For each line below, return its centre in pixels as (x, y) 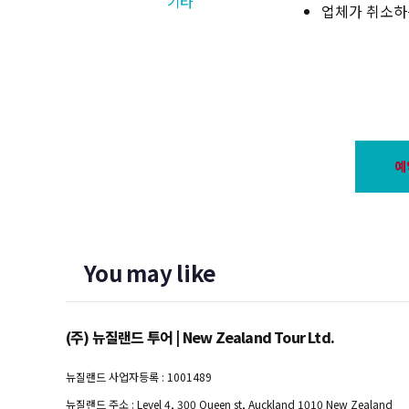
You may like (151, 273)
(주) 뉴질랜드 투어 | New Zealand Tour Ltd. (200, 337)
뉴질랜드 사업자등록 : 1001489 (139, 377)
